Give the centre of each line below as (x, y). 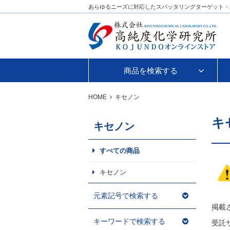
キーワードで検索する (129, 222)
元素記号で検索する (126, 196)
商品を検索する (150, 71)
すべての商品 (120, 151)
